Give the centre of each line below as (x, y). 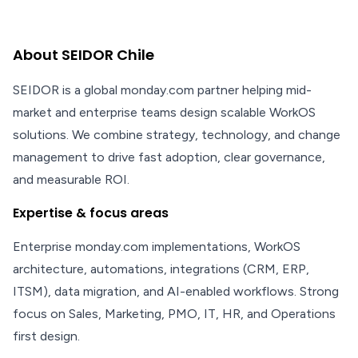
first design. (46, 336)
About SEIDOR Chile (84, 55)
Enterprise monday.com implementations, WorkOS (157, 247)
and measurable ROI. (71, 179)
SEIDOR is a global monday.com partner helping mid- (162, 90)
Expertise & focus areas (91, 213)
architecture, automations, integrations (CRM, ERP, (161, 269)
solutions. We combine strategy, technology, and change (177, 135)
